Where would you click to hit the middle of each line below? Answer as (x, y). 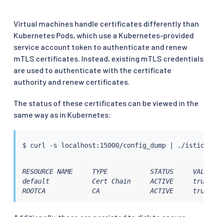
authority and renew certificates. (72, 82)
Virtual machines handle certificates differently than (106, 24)
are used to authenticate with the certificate (93, 70)
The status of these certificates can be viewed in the (106, 103)
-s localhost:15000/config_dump (107, 145)
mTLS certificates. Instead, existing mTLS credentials (108, 59)
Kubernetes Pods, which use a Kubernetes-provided (104, 35)
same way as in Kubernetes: (62, 115)
